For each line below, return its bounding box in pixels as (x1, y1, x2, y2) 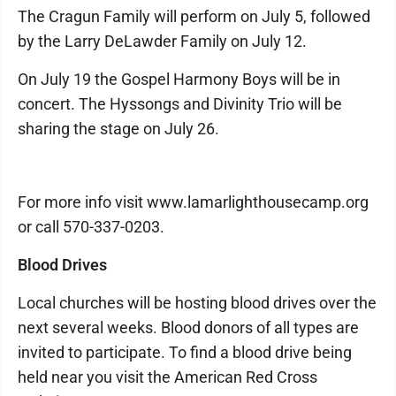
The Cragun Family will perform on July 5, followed (18, 7, 370, 26)
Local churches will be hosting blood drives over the (18, 293, 377, 312)
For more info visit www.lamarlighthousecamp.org (18, 193, 369, 211)
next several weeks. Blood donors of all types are (18, 318, 359, 337)
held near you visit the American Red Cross (18, 368, 317, 386)
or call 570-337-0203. (18, 217, 164, 236)
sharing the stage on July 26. (18, 119, 219, 138)
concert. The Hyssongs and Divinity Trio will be (18, 95, 342, 113)
